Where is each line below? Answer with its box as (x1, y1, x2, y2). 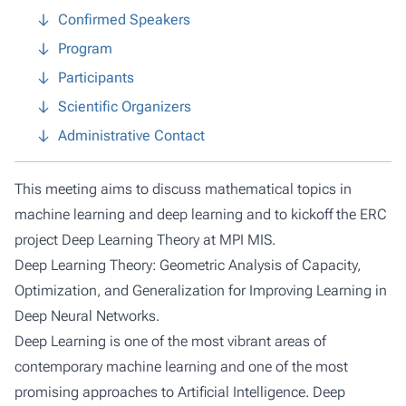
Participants (58, 68, 134, 86)
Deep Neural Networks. (14, 306, 159, 324)
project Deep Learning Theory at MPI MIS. (14, 230, 275, 248)
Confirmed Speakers (58, 10, 190, 28)
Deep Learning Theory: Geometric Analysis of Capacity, (14, 256, 361, 274)
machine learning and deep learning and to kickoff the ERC (14, 205, 387, 223)
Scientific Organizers (58, 97, 191, 115)
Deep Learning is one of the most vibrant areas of (14, 332, 326, 350)
